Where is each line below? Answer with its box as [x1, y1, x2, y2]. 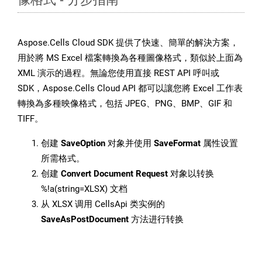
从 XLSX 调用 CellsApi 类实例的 [41, 199, 165, 210]
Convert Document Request [61, 168, 168, 180]
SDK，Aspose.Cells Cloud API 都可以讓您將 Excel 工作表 [18, 83, 243, 94]
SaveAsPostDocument [41, 214, 129, 225]
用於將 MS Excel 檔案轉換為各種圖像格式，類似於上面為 [18, 53, 243, 64]
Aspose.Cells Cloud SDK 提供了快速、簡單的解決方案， [18, 37, 239, 49]
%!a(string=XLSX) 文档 [41, 184, 127, 195]
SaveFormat [154, 138, 201, 149]
